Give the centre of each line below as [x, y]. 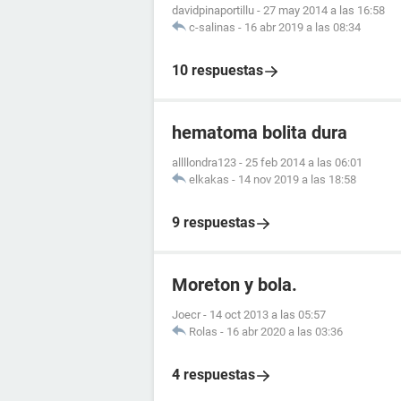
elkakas [209, 180]
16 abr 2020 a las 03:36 [285, 332]
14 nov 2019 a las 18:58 [297, 180]
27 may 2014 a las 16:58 [324, 11]
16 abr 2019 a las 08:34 [303, 28]
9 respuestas [213, 223]
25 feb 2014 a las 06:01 [304, 163]
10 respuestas [218, 71]
